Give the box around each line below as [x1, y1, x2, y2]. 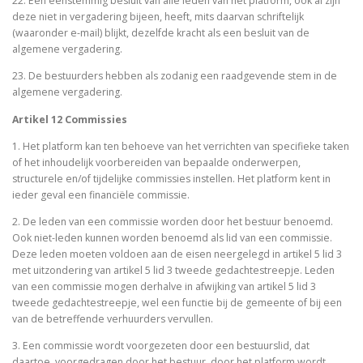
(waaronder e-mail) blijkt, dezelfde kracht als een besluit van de [12, 26, 310, 41]
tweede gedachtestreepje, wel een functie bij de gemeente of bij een [12, 295, 342, 310]
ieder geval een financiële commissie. [12, 187, 192, 202]
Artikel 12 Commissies [12, 112, 127, 126]
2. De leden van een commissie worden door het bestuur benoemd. [12, 214, 333, 228]
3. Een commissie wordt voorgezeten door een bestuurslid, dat [12, 338, 310, 352]
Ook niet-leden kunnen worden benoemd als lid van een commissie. [12, 230, 332, 245]
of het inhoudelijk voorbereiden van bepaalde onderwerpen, [12, 155, 301, 169]
